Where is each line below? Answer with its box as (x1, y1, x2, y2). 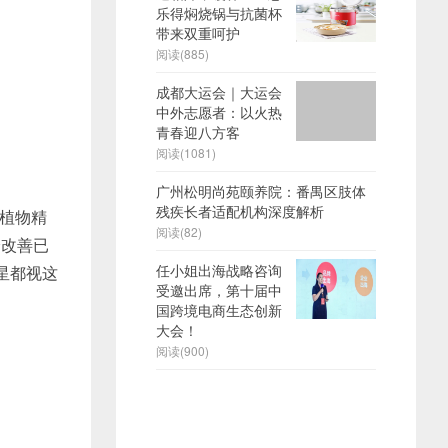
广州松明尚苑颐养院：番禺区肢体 (156, 181, 366, 201)
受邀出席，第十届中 (156, 280, 282, 300)
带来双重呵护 (156, 23, 240, 43)
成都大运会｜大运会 (156, 82, 282, 102)
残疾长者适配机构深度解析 (156, 201, 324, 221)
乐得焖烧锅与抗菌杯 (156, 3, 282, 23)
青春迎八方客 (156, 122, 240, 142)
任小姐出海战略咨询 (156, 260, 282, 280)
